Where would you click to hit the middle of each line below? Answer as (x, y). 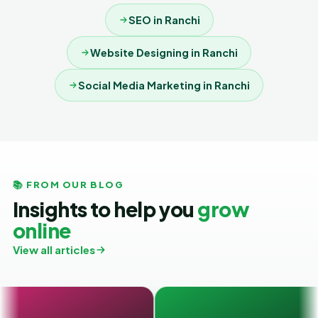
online (42, 230)
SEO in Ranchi (164, 20)
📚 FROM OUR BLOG (68, 185)
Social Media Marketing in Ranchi (164, 85)
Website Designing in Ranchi (164, 53)
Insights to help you (105, 209)
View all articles (54, 250)
